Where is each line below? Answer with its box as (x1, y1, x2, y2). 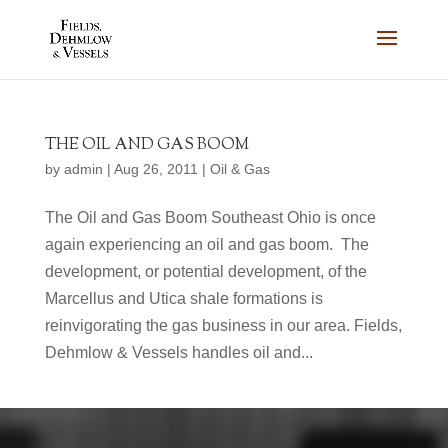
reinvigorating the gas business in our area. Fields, (44, 317, 402, 334)
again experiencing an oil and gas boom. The (44, 236, 369, 253)
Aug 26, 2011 (113, 161, 198, 177)
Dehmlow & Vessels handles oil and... (44, 344, 313, 361)
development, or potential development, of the (44, 263, 367, 280)
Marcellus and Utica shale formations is (44, 290, 323, 307)
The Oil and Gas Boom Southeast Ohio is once (44, 209, 376, 226)
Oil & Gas (209, 161, 270, 177)
